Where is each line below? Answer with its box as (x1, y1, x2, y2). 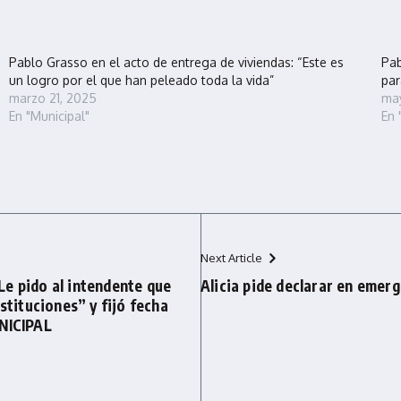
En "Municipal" (8, 108, 90, 124)
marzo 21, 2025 (8, 90, 97, 106)
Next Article (200, 251, 262, 265)
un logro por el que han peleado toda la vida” (8, 73, 274, 88)
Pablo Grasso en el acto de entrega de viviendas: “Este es (8, 55, 344, 70)
